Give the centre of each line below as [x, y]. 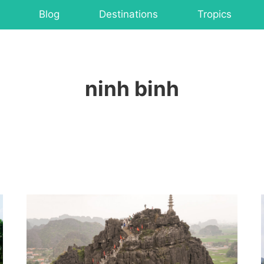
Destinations [128, 14]
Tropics [214, 14]
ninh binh [132, 88]
